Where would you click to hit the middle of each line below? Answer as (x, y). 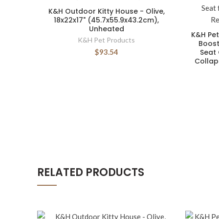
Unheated (106, 29)
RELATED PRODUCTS (91, 172)
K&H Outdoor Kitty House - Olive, (106, 11)
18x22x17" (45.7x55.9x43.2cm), (106, 20)
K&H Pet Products (106, 40)
